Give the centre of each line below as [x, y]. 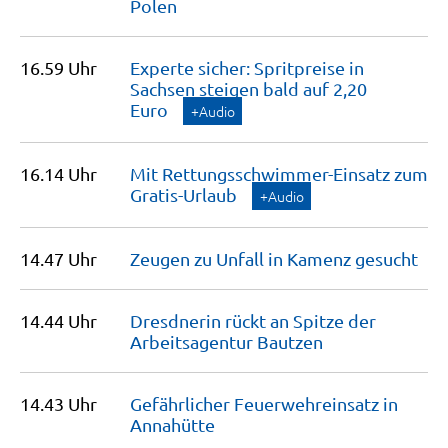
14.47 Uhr [58, 258]
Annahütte [172, 424]
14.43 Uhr [58, 403]
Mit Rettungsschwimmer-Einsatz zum [279, 173]
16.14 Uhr [58, 173]
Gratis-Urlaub [183, 194]
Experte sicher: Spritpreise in [247, 67]
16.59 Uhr [58, 67]
